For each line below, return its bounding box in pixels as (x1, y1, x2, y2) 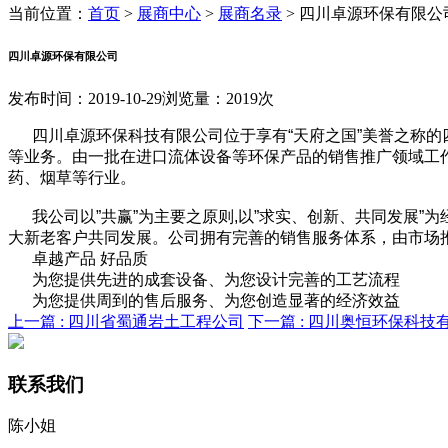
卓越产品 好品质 (32, 249, 148, 267)
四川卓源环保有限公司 (8, 49, 118, 62)
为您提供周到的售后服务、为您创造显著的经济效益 (32, 291, 400, 309)
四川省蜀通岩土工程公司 (68, 312, 244, 330)
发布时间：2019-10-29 (8, 89, 162, 107)
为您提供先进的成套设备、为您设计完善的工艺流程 (32, 270, 400, 288)
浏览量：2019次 (162, 89, 274, 107)
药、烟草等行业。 (8, 168, 136, 186)
